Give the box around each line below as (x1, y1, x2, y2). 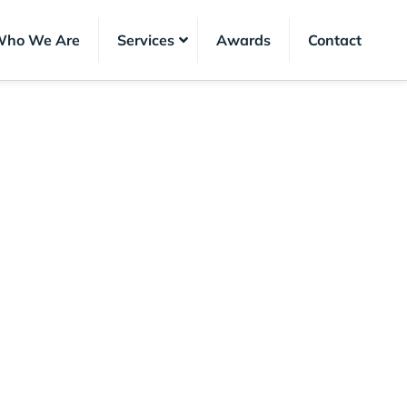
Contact (307, 31, 362, 50)
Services (116, 31, 174, 50)
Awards (215, 31, 271, 50)
